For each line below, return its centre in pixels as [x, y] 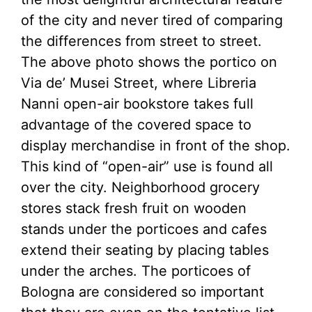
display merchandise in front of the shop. [156, 146]
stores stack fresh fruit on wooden [134, 209]
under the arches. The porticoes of [136, 271]
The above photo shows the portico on [149, 62]
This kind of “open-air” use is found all [147, 167]
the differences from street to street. [141, 41]
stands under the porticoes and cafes [144, 229]
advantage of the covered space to [136, 125]
